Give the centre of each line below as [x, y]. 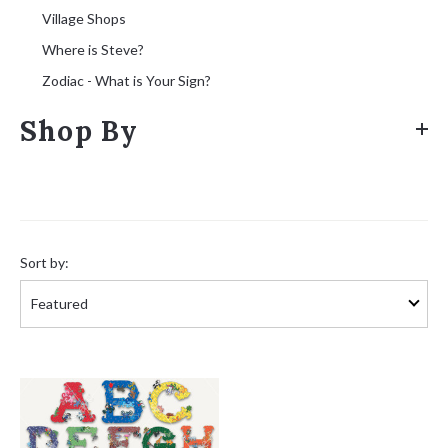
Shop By [79, 131]
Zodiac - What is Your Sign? [126, 81]
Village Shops [84, 19]
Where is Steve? [93, 50]
